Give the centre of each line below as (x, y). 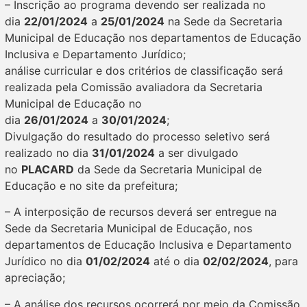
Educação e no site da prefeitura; (91, 185)
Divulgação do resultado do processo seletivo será (137, 136)
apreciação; (35, 278)
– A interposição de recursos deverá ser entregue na (141, 212)
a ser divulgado (197, 152)
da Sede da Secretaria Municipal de (168, 169)
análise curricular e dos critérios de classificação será (144, 70)
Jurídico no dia (45, 261)
